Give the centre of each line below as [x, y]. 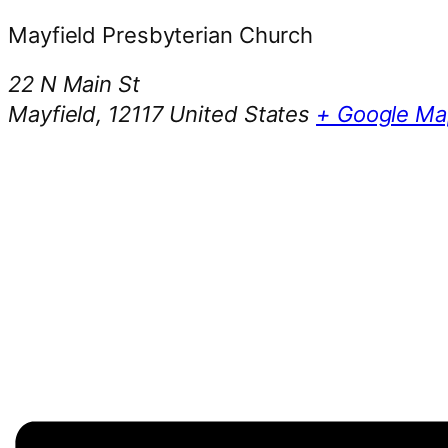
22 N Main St [74, 83]
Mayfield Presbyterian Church [161, 34]
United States [240, 113]
